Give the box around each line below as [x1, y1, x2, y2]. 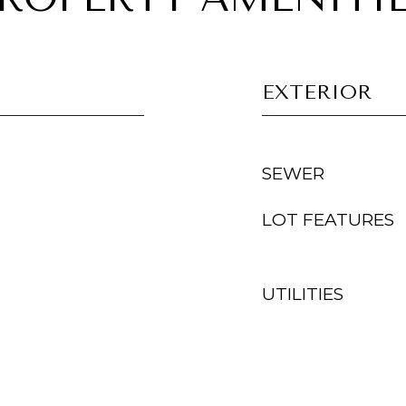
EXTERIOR [262, 81, 372, 104]
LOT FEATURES [262, 209, 394, 230]
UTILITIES [262, 284, 343, 304]
